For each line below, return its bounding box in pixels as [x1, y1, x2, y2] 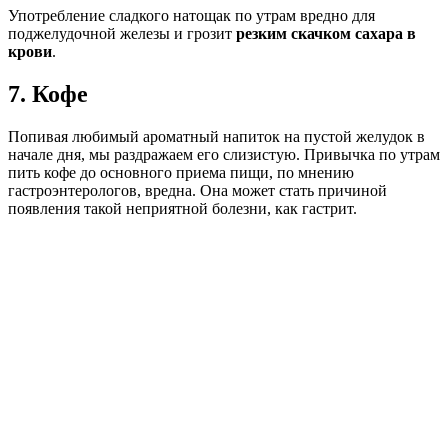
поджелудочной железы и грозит [8, 25, 236, 43]
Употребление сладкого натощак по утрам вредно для [8, 7, 375, 25]
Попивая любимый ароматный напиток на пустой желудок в [8, 128, 425, 146]
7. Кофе [8, 81, 88, 108]
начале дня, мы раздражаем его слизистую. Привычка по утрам [8, 146, 440, 164]
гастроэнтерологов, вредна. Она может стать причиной [8, 182, 387, 200]
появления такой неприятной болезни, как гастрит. [8, 200, 357, 218]
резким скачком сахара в [236, 25, 416, 43]
